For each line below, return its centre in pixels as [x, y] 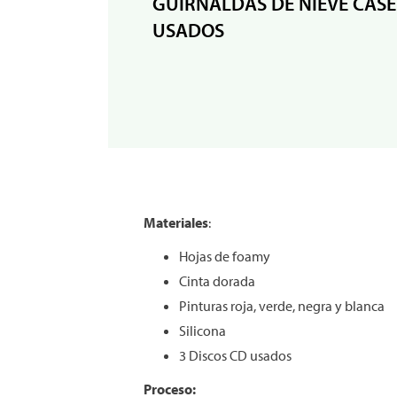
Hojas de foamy [225, 256]
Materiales [176, 222]
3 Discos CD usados [235, 355]
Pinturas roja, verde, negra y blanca [282, 306]
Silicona [202, 331]
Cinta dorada [217, 281]
